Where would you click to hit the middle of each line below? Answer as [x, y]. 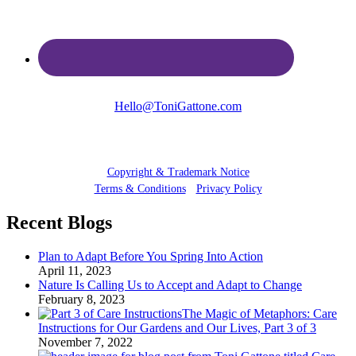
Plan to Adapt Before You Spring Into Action [151, 257]
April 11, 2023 [75, 271]
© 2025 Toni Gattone [178, 155]
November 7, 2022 [85, 342]
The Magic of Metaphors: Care [259, 314]
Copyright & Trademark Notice [178, 172]
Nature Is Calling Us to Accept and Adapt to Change [170, 285]
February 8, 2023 [81, 300]
